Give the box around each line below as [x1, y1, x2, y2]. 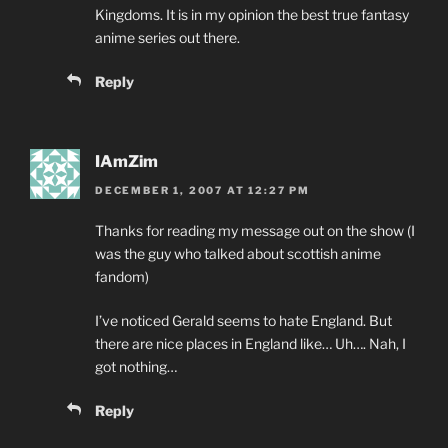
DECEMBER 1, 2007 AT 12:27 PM [95, 183, 310, 196]
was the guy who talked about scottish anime [95, 244, 381, 262]
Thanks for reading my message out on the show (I [95, 221, 415, 239]
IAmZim [95, 152, 158, 172]
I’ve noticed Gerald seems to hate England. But [95, 311, 392, 329]
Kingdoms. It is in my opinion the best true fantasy [95, 6, 409, 24]
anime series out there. [95, 29, 240, 47]
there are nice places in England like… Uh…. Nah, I [95, 334, 406, 352]
